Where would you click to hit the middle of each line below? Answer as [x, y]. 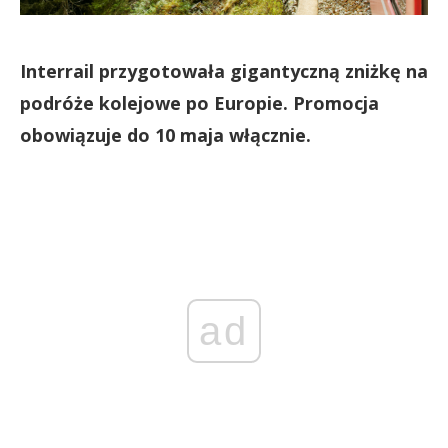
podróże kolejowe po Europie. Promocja [199, 103]
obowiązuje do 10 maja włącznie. [165, 135]
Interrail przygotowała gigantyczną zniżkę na [224, 71]
